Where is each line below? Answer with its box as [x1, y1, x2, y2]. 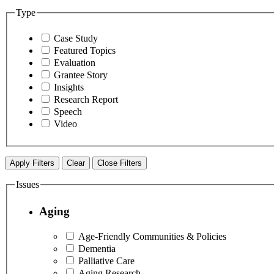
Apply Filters [10, 158, 54, 168]
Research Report [54, 94, 118, 105]
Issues [16, 179, 39, 190]
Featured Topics [54, 45, 116, 56]
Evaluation [54, 57, 95, 68]
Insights [54, 82, 84, 93]
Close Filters [97, 158, 142, 168]
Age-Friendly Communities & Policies [78, 231, 226, 242]
